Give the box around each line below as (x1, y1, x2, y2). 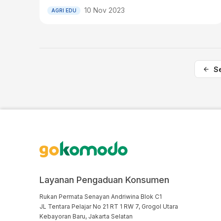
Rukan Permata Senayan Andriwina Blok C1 (39, 193, 162, 200)
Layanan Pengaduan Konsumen (39, 175, 169, 185)
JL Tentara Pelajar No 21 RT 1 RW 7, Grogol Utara (39, 203, 178, 210)
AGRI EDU (51, 7, 76, 13)
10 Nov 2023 (84, 6, 125, 14)
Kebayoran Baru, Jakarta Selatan (39, 213, 133, 220)
